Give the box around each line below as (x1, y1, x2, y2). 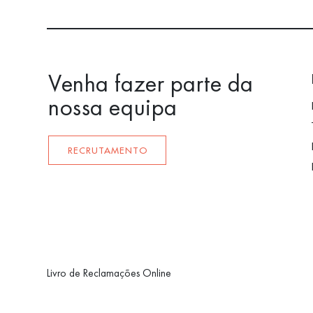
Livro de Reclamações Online (47, 266, 172, 281)
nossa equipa (48, 92, 177, 123)
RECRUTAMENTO (67, 145, 147, 155)
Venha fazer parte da (48, 68, 254, 99)
